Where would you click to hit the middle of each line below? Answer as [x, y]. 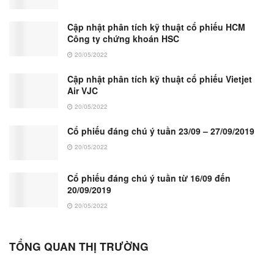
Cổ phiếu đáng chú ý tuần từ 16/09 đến [149, 178]
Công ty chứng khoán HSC [123, 38]
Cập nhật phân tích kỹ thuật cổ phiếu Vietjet [160, 79]
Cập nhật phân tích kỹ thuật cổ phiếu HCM [156, 27]
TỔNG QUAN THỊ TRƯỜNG [79, 246]
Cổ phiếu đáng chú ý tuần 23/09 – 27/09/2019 [161, 131]
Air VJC [83, 90]
